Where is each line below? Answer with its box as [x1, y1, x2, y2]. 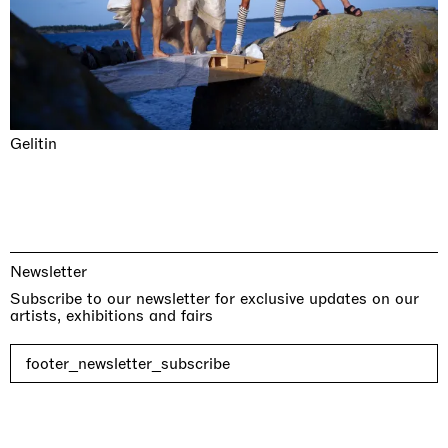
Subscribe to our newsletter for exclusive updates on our [10, 288, 419, 310]
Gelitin [10, 133, 57, 155]
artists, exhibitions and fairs [10, 305, 213, 327]
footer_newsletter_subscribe [26, 353, 230, 375]
